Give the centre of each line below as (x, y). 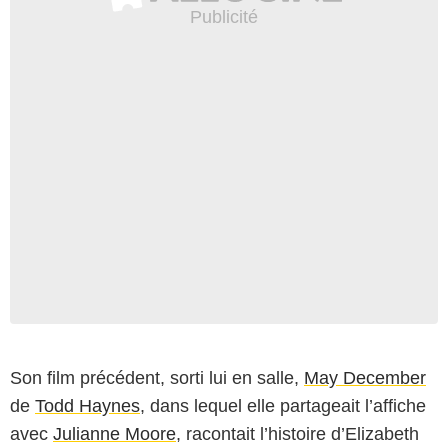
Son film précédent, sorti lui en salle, (157, 377)
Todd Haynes (87, 405)
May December (365, 377)
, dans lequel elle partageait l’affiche (283, 405)
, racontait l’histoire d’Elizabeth (297, 433)
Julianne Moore (114, 433)
